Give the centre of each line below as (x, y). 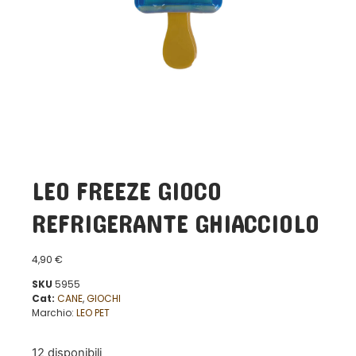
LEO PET (93, 312)
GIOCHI (104, 298)
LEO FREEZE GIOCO (127, 193)
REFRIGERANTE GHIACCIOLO (176, 225)
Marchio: (54, 312)
